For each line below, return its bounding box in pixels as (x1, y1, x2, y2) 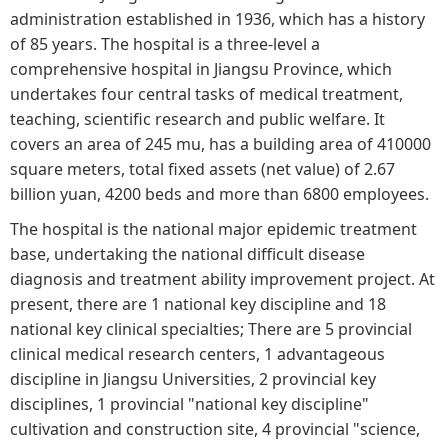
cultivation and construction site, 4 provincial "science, (10, 418, 420, 440)
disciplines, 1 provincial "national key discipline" (10, 393, 369, 415)
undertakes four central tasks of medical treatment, (10, 83, 403, 105)
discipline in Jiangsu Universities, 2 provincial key (10, 368, 376, 390)
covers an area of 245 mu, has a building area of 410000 (10, 133, 431, 155)
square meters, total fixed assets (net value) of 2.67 (10, 158, 395, 180)
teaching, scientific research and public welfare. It (10, 108, 385, 130)
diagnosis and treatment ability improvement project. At (10, 268, 435, 290)
